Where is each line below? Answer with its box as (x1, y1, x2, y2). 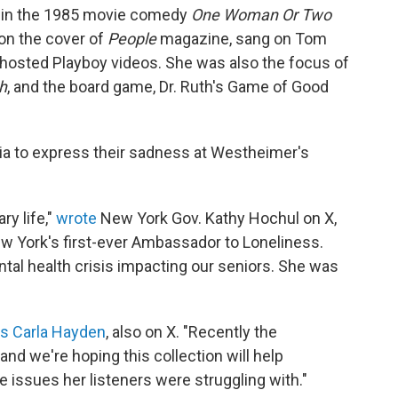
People (107, 29, 156, 49)
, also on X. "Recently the (106, 322, 277, 342)
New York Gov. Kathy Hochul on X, (97, 209, 337, 228)
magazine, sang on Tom (156, 29, 327, 49)
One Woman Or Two (191, 5, 331, 25)
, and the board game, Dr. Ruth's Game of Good (7, 77, 329, 97)
